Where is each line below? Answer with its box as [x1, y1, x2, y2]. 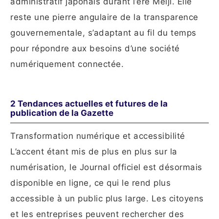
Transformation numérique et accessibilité [10, 131, 185, 141]
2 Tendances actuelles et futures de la [10, 99, 168, 109]
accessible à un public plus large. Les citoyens [10, 194, 204, 204]
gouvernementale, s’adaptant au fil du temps [10, 28, 197, 38]
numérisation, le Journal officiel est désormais [10, 162, 202, 173]
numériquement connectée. [10, 59, 124, 69]
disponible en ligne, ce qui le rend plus [10, 178, 171, 188]
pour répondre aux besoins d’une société [10, 44, 180, 54]
